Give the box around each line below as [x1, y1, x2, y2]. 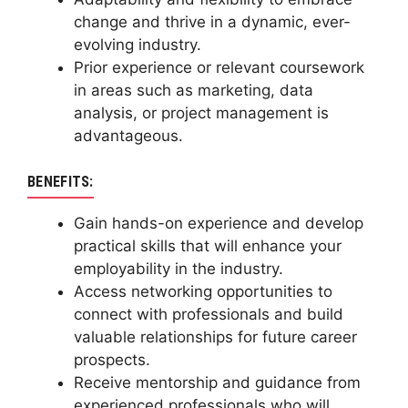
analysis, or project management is [74, 103, 329, 122]
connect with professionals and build [74, 305, 343, 324]
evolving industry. [74, 35, 201, 54]
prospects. [74, 351, 150, 370]
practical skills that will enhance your [74, 237, 342, 256]
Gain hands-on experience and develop [74, 214, 363, 233]
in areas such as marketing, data [74, 80, 313, 99]
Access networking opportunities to [74, 282, 332, 301]
